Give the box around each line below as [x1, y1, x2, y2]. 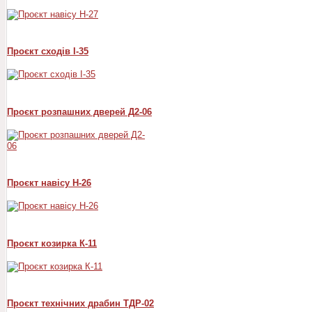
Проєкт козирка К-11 [7, 237, 97, 249]
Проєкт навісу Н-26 [7, 178, 91, 189]
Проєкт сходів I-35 [7, 46, 88, 57]
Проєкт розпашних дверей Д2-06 [7, 106, 152, 117]
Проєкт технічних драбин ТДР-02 [7, 298, 154, 309]
